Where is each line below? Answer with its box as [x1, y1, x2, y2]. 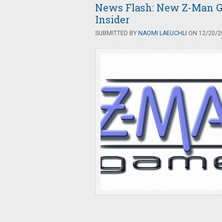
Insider [95, 13, 130, 26]
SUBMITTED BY [95, 30, 138, 37]
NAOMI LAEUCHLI [138, 30, 187, 37]
